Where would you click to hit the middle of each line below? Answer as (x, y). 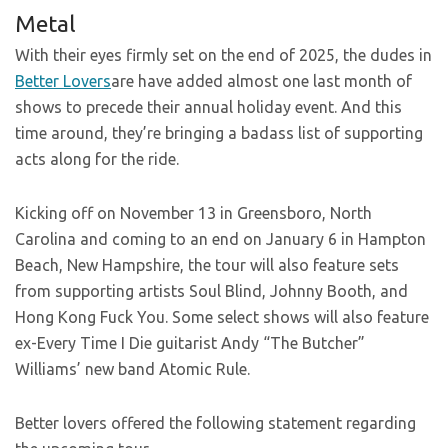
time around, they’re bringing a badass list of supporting (219, 133)
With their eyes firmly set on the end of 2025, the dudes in (223, 55)
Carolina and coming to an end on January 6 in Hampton (220, 239)
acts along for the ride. (97, 159)
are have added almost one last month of (261, 81)
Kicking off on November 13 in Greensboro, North (193, 213)
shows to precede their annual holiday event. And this (208, 107)
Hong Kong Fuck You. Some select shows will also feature (222, 317)
